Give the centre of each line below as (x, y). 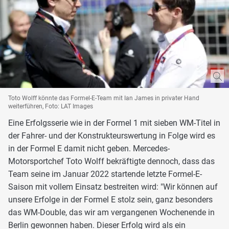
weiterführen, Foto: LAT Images (51, 106)
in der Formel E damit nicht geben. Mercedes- (89, 148)
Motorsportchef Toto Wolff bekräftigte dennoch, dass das (111, 161)
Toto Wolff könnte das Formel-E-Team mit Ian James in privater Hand (104, 98)
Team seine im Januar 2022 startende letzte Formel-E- (105, 174)
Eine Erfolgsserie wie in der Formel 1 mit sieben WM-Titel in (114, 123)
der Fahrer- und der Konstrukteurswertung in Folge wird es (112, 135)
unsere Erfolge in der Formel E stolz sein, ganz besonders (110, 199)
